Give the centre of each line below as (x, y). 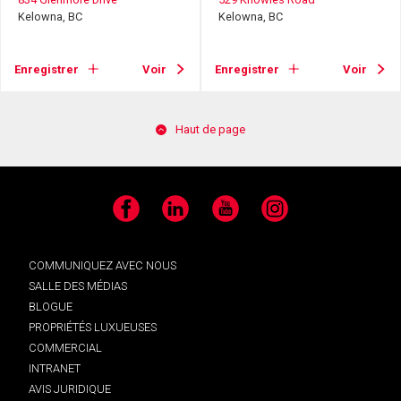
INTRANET (55, 368)
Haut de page (210, 130)
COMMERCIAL (65, 347)
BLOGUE (51, 306)
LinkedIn (183, 216)
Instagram (288, 216)
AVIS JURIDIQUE (70, 388)
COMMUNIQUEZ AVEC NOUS (102, 265)
